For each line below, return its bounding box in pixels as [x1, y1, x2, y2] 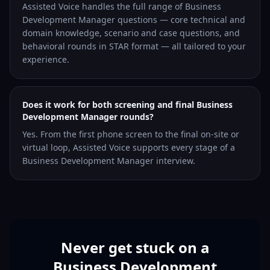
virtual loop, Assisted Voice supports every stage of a [22, 142, 235, 153]
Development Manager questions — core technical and [22, 14, 245, 25]
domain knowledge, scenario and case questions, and [22, 27, 240, 39]
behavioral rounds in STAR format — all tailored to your [22, 40, 246, 52]
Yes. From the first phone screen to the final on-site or [22, 128, 239, 140]
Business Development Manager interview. [22, 155, 195, 166]
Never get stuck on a [60, 237, 210, 257]
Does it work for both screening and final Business [22, 99, 233, 110]
